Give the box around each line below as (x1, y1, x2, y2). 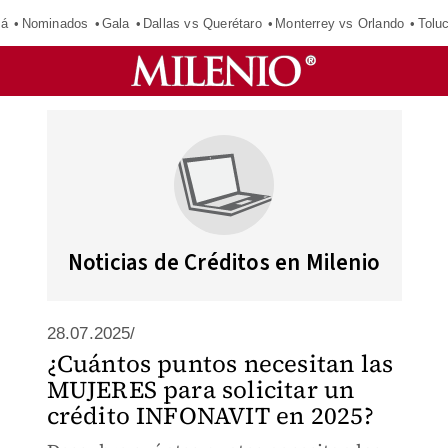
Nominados (21, 15, 89, 31)
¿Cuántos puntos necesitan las (46, 347, 394, 380)
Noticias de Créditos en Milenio (67, 246, 381, 279)
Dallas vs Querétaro (142, 15, 262, 31)
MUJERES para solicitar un (46, 373, 355, 406)
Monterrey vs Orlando (275, 15, 405, 31)
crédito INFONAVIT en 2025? (46, 399, 374, 432)
